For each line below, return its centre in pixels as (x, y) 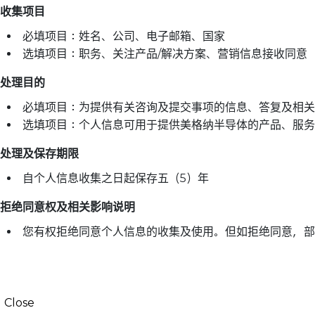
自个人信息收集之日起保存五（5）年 (116, 178)
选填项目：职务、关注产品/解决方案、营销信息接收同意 (165, 53)
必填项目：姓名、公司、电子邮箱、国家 (124, 36)
